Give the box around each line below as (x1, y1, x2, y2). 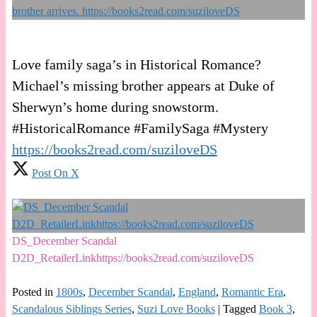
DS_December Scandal (11, 235, 117, 248)
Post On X (31, 167, 79, 180)
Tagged (222, 303, 256, 316)
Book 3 (258, 303, 292, 316)
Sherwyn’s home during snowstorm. (11, 99, 219, 115)
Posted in (11, 286, 53, 299)
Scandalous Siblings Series (11, 303, 132, 316)
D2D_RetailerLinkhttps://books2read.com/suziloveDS (11, 252, 254, 265)
